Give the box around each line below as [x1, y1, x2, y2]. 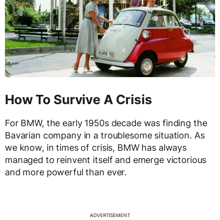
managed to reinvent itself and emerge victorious [5, 155, 207, 165]
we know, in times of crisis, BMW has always [5, 142, 187, 153]
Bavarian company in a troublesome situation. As [5, 130, 205, 141]
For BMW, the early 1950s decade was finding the [5, 118, 207, 129]
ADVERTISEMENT [90, 212, 130, 219]
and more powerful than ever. [5, 167, 127, 178]
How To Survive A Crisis [5, 92, 152, 108]
